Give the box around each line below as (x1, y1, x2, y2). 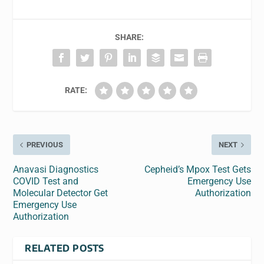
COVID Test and (13, 176, 79, 187)
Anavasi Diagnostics (13, 164, 99, 175)
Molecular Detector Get (13, 187, 108, 199)
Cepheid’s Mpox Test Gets (144, 164, 251, 175)
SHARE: (114, 32, 144, 42)
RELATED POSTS (25, 242, 104, 254)
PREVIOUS (27, 140, 64, 149)
